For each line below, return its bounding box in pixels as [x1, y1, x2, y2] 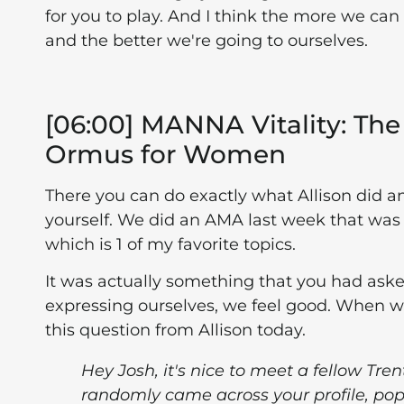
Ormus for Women [45, 138, 286, 170]
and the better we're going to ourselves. [45, 31, 368, 51]
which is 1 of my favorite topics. [45, 234, 296, 254]
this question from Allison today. [45, 320, 306, 341]
